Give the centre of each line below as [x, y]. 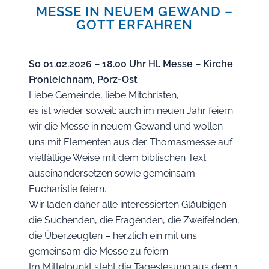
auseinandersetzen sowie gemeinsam [112, 173]
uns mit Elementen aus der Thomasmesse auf [131, 142]
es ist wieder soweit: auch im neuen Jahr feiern [131, 111]
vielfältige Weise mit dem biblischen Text [117, 158]
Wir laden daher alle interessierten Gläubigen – [131, 204]
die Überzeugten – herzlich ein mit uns [113, 236]
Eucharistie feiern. [68, 189]
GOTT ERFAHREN [134, 25]
